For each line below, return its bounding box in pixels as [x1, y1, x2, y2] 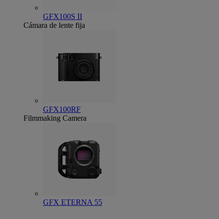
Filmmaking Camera [23, 114, 87, 122]
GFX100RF [43, 105, 81, 113]
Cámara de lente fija [23, 21, 85, 29]
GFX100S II [43, 12, 82, 21]
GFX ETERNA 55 [43, 198, 102, 206]
